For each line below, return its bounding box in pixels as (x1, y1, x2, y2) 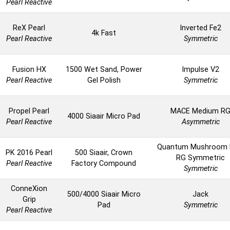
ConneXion (11, 184, 47, 194)
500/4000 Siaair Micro (67, 190, 141, 199)
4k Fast (91, 29, 116, 38)
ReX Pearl (13, 24, 45, 33)
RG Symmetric (176, 154, 225, 163)
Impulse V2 (182, 65, 219, 74)
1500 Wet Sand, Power (65, 65, 142, 74)
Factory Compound (71, 159, 136, 168)
